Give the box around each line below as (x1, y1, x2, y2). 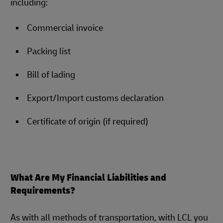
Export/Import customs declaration (27, 93, 164, 104)
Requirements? (10, 184, 75, 197)
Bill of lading (27, 69, 75, 81)
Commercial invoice (27, 22, 103, 34)
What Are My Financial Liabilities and (10, 171, 166, 184)
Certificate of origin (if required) (27, 116, 148, 127)
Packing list (27, 46, 71, 57)
